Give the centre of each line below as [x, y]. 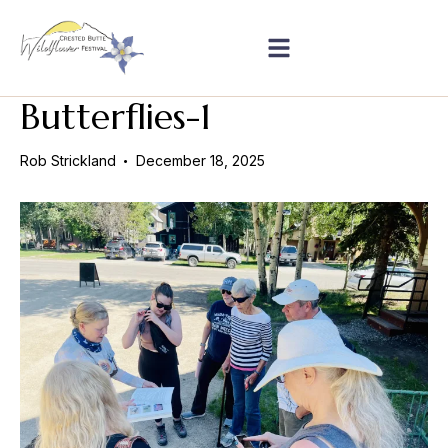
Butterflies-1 [115, 117]
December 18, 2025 [200, 161]
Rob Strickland [68, 161]
